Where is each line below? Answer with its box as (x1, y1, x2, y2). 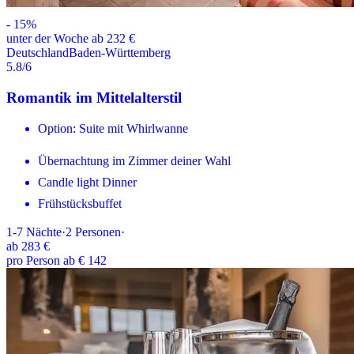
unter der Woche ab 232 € (6, 32, 135, 46)
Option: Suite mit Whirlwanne (38, 121, 188, 135)
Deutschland (6, 46, 69, 60)
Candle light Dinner (38, 175, 137, 189)
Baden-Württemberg (69, 46, 171, 60)
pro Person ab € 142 (6, 253, 107, 267)
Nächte (26, 224, 62, 239)
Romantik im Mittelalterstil (6, 88, 182, 106)
